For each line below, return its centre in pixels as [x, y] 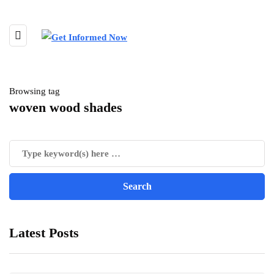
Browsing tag [35, 91]
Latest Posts [44, 233]
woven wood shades [66, 107]
